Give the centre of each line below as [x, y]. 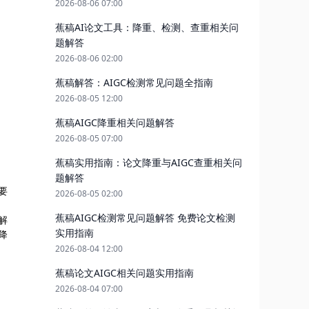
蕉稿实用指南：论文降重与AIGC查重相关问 [149, 162]
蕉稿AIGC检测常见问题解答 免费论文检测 [145, 218]
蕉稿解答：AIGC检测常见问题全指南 [134, 82]
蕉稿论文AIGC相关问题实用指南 [124, 273]
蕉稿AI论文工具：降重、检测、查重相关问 [147, 27]
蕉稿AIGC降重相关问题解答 [115, 122]
